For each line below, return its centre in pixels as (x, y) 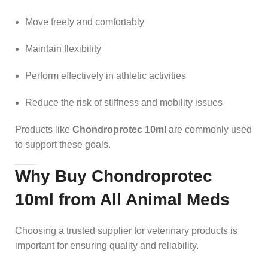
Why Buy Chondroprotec (114, 176)
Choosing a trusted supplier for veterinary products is (126, 230)
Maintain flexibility (63, 48)
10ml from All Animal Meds (122, 199)
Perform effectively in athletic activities (106, 75)
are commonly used (209, 129)
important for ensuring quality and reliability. (107, 245)
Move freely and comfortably (85, 22)
